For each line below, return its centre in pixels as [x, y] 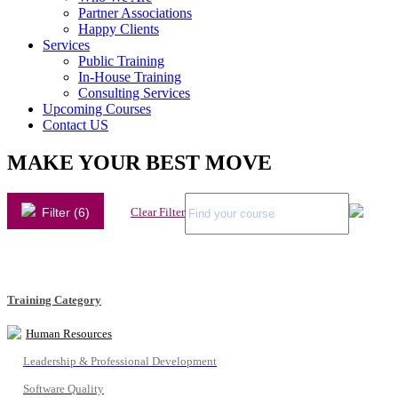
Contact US [76, 125]
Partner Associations [135, 13]
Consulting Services [134, 93]
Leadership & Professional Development [120, 361]
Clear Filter [158, 212]
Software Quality [64, 388]
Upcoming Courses [97, 109]
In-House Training [130, 77]
